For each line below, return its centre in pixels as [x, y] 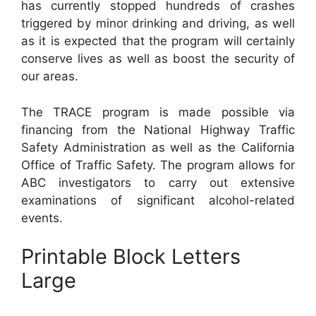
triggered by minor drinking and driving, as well [158, 24]
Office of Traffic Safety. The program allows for [158, 165]
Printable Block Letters [131, 257]
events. [42, 218]
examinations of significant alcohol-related [158, 200]
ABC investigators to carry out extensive [158, 182]
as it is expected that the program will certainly [158, 41]
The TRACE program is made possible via [158, 112]
